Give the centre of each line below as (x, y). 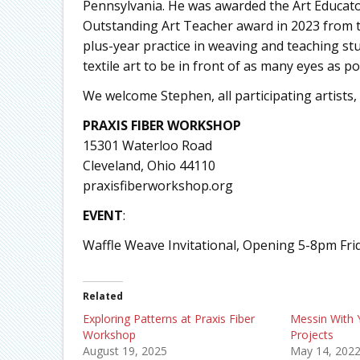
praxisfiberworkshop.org (157, 186)
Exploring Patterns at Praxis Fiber (168, 319)
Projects (311, 335)
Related (102, 297)
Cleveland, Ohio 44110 (149, 166)
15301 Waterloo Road (147, 146)
